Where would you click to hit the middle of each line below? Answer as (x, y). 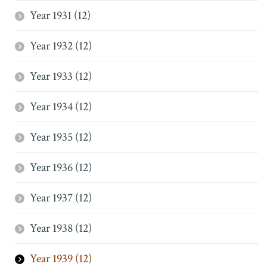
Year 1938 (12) (61, 228)
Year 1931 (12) (60, 15)
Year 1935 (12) (61, 137)
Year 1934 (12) (61, 107)
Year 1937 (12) (61, 198)
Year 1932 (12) (61, 46)
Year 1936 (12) (61, 167)
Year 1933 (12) (61, 76)
